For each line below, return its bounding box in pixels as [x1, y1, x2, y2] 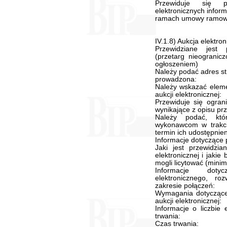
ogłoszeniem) [155, 60, 198, 68]
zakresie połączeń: [155, 182, 215, 190]
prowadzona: [155, 75, 197, 83]
